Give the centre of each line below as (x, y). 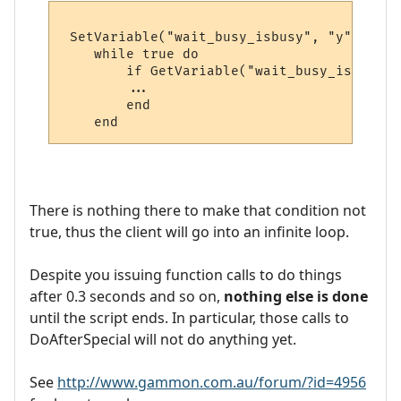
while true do (131, 55)
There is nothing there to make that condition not (198, 210)
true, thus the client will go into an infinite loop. (189, 231)
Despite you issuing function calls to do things (186, 274)
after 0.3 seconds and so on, (127, 296)
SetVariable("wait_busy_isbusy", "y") (211, 38)
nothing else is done (296, 296)
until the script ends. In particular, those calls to (189, 317)
